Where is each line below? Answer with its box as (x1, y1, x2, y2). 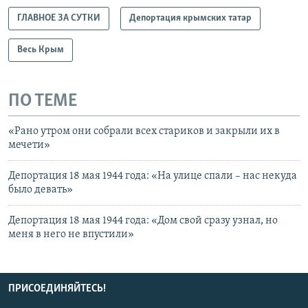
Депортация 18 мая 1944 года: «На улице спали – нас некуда (8, 170, 297, 182)
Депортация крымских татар (129, 12, 252, 23)
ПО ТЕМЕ (8, 91, 77, 111)
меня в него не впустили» (8, 229, 134, 241)
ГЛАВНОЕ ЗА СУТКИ (17, 12, 100, 23)
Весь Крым (17, 44, 64, 55)
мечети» (8, 140, 50, 151)
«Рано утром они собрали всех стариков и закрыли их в (8, 126, 280, 137)
